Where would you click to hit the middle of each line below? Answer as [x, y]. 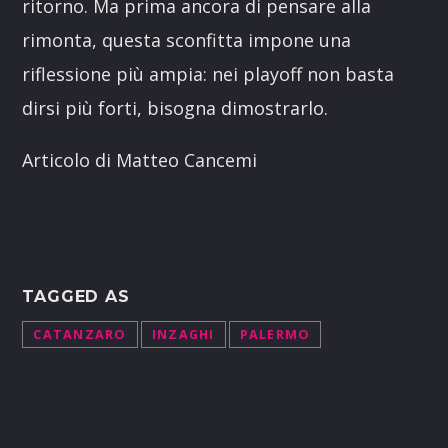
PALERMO [275, 335]
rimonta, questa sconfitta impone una [187, 40]
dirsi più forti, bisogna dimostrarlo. [175, 108]
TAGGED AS [76, 297]
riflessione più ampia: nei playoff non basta [208, 74]
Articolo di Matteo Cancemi [140, 160]
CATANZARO [80, 335]
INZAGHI [183, 335]
